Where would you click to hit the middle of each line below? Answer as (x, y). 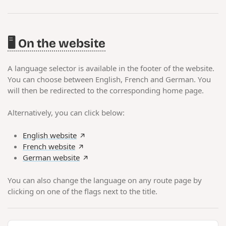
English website (50, 135)
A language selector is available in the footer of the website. (111, 68)
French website (49, 146)
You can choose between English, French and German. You (109, 79)
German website (51, 157)
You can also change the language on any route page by (105, 180)
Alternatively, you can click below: (66, 113)
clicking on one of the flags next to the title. (83, 191)
